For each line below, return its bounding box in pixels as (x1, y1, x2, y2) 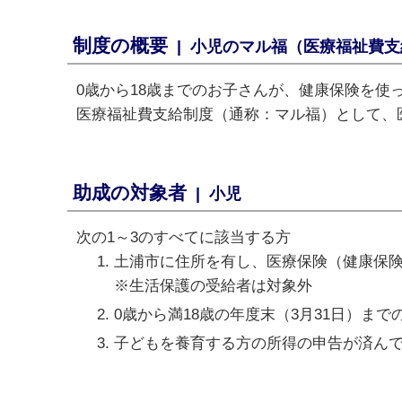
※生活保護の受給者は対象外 (114, 277, 312, 294)
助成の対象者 (73, 182, 187, 203)
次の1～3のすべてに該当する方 (76, 229, 291, 246)
